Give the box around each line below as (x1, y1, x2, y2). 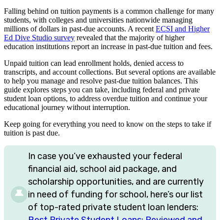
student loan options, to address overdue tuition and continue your (4, 94, 207, 103)
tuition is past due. (4, 128, 60, 137)
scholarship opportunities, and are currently (28, 176, 204, 187)
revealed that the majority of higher (75, 33, 185, 42)
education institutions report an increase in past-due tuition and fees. (4, 42, 213, 51)
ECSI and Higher (156, 24, 210, 33)
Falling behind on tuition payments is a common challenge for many (4, 6, 214, 15)
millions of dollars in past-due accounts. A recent (4, 24, 156, 33)
